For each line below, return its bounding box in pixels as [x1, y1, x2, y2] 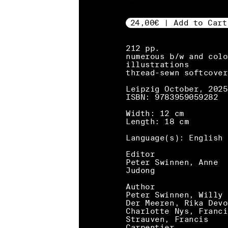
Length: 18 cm [126, 117, 189, 126]
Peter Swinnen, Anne [126, 157, 218, 166]
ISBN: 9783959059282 [126, 92, 218, 101]
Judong [126, 165, 155, 175]
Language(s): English [126, 133, 223, 142]
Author [126, 182, 155, 191]
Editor [126, 149, 155, 158]
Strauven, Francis [126, 214, 209, 223]
